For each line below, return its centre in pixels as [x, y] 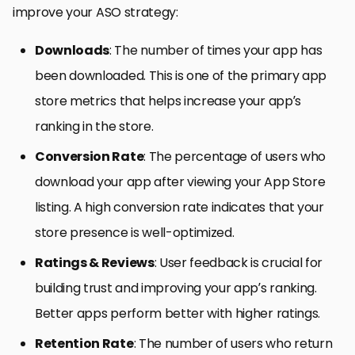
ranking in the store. [94, 126]
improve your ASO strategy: [95, 12]
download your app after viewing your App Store [180, 181]
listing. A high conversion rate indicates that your [179, 207]
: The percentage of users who [235, 156]
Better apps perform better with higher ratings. [177, 313]
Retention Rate [84, 343]
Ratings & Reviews [95, 262]
